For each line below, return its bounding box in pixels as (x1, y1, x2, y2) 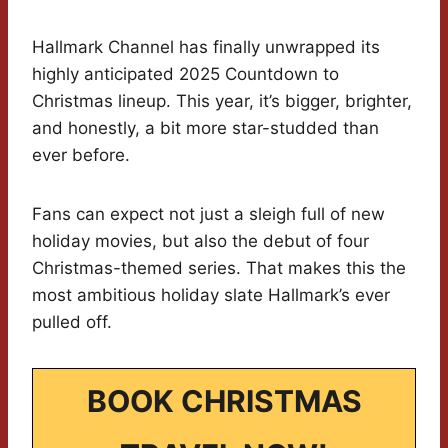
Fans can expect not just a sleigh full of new (32, 204, 385, 225)
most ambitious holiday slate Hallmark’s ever (32, 285, 390, 306)
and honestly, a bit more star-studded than (32, 118, 379, 139)
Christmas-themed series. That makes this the (32, 258, 406, 279)
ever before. (32, 145, 130, 166)
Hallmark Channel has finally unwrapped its (32, 37, 380, 58)
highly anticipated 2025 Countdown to (32, 64, 339, 85)
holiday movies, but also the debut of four (32, 231, 369, 252)
